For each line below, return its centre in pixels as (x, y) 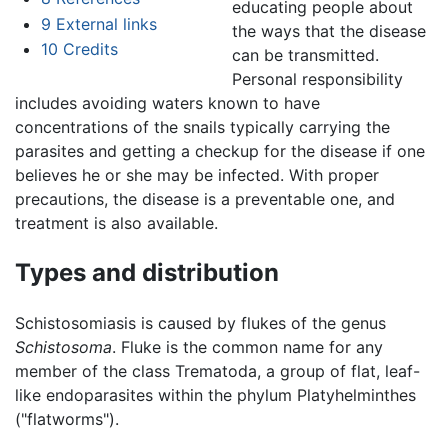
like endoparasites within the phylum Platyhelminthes (215, 394)
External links (106, 23)
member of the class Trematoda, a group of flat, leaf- (217, 370)
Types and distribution (147, 273)
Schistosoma (63, 346)
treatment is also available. (116, 223)
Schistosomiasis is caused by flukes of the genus (200, 322)
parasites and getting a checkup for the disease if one (220, 151)
